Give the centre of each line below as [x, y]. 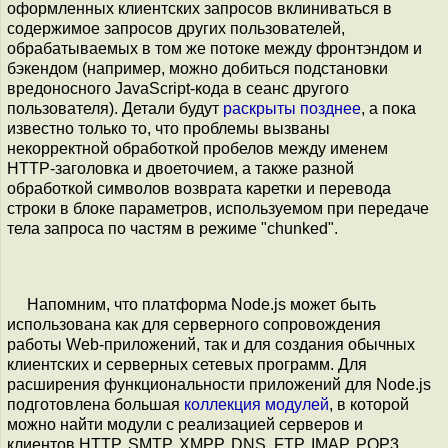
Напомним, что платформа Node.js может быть [201, 304]
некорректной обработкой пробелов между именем [197, 148]
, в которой [369, 404]
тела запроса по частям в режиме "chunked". [172, 228]
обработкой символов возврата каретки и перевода [199, 188]
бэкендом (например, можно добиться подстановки [197, 68]
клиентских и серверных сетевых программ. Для [187, 364]
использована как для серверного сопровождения [194, 324]
